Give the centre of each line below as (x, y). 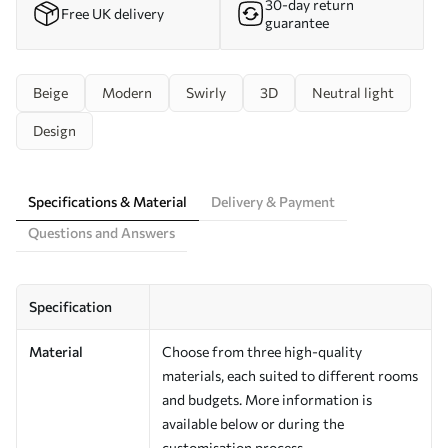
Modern (127, 92)
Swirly (206, 92)
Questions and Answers (101, 232)
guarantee (297, 22)
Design (54, 130)
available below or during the (253, 423)
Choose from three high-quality (262, 351)
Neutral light (353, 92)
